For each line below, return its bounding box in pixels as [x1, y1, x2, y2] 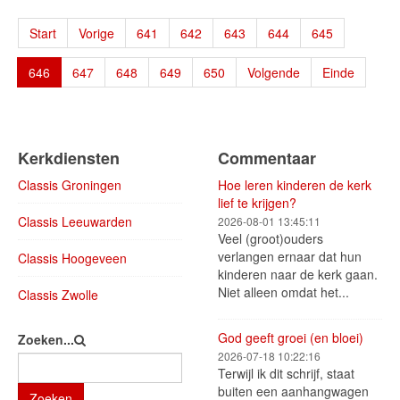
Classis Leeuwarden [18, 212, 132, 230]
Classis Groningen [18, 176, 121, 194]
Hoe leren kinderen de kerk [218, 176, 371, 194]
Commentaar [218, 146, 316, 170]
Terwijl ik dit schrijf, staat [218, 364, 354, 382]
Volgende [247, 63, 300, 81]
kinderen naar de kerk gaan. [218, 265, 378, 283]
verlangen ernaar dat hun [218, 247, 362, 265]
